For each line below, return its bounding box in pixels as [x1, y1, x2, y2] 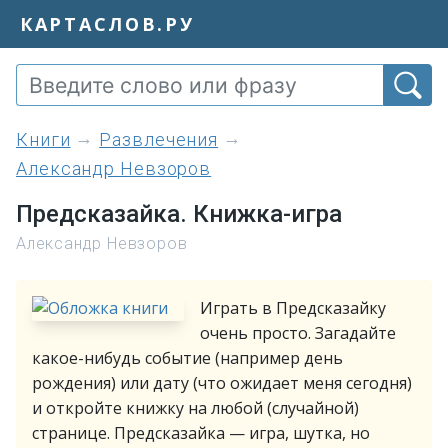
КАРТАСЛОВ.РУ [20, 11, 195, 36]
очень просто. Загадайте [200, 322, 396, 344]
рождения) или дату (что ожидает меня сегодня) [32, 372, 412, 394]
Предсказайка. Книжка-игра [16, 200, 342, 228]
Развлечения [99, 129, 219, 150]
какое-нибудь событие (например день [32, 347, 343, 369]
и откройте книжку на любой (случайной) [32, 397, 359, 419]
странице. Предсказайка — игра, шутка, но [32, 422, 370, 444]
